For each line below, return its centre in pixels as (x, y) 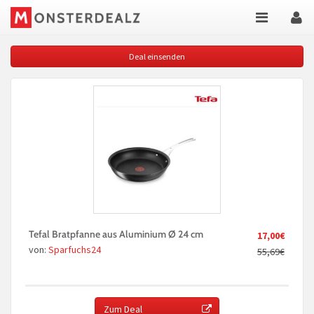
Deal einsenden (157, 56)
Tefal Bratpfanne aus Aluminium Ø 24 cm (116, 234)
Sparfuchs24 (75, 249)
